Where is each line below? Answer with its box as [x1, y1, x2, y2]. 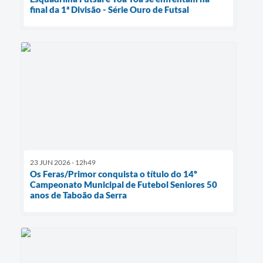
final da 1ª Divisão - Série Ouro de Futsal [30, 4, 189, 15]
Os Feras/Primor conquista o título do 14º [30, 168, 197, 180]
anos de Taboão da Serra [30, 190, 127, 201]
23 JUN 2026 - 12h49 [30, 158, 96, 167]
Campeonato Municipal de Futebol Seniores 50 [30, 179, 217, 190]
